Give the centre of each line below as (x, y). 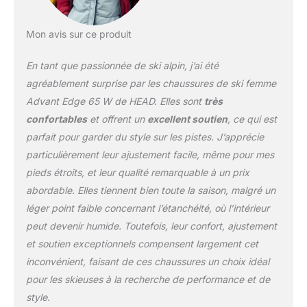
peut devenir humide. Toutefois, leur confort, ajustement (151, 226)
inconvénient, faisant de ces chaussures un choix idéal (147, 262)
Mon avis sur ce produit (78, 34)
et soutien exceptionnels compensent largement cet (142, 244)
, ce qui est (252, 119)
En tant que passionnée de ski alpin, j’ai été (122, 66)
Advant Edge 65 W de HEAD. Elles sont (115, 101)
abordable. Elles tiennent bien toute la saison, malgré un (150, 191)
